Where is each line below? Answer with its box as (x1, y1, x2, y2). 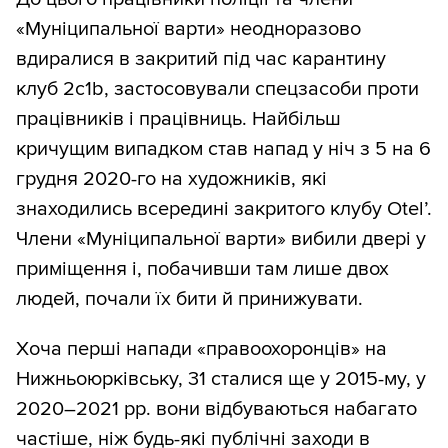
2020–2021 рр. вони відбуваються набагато (16, 397, 417, 422)
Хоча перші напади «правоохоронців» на (16, 337, 387, 362)
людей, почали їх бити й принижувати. (16, 287, 363, 312)
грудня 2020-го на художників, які (16, 167, 327, 192)
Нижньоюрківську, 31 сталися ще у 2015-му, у (16, 367, 426, 392)
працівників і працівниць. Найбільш (16, 107, 341, 132)
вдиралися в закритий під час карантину (16, 47, 386, 72)
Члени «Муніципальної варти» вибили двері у (16, 227, 426, 252)
